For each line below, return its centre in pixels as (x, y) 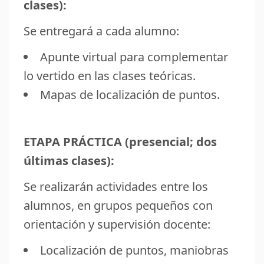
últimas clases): (69, 160)
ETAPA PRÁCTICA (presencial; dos (120, 141)
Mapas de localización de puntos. (130, 94)
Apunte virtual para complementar (134, 57)
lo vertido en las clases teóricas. (110, 75)
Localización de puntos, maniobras (134, 250)
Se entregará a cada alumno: (101, 31)
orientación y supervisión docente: (117, 224)
